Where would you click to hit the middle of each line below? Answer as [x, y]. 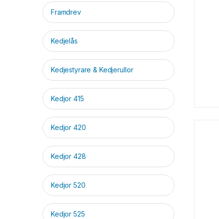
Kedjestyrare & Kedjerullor [92, 70]
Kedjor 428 [68, 156]
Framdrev [66, 12]
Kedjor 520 [68, 185]
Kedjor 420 [68, 128]
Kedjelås [64, 41]
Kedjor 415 [67, 99]
